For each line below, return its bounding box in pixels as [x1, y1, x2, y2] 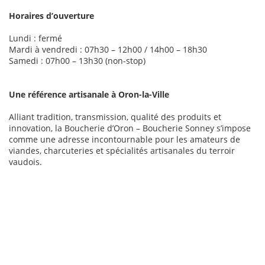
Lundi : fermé [9, 33, 62, 44]
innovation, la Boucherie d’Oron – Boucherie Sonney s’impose [9, 122, 251, 134]
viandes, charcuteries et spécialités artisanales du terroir [9, 145, 235, 157]
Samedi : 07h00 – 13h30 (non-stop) [9, 55, 146, 67]
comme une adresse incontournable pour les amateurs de [9, 134, 240, 146]
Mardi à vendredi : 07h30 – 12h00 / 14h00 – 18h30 [9, 44, 207, 56]
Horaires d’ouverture [9, 10, 94, 22]
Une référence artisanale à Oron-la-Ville [9, 89, 169, 101]
